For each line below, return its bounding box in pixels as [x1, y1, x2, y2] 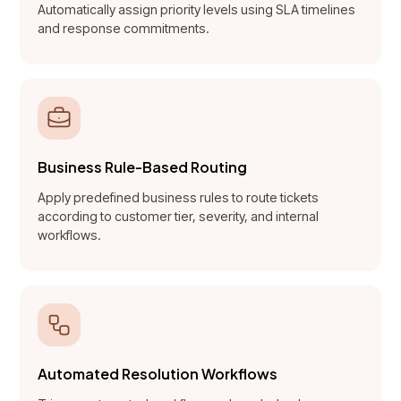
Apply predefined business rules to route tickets [38, 189, 320, 205]
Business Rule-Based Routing [38, 157, 248, 176]
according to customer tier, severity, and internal [38, 208, 320, 224]
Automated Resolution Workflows [38, 363, 278, 383]
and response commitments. [38, 20, 210, 36]
